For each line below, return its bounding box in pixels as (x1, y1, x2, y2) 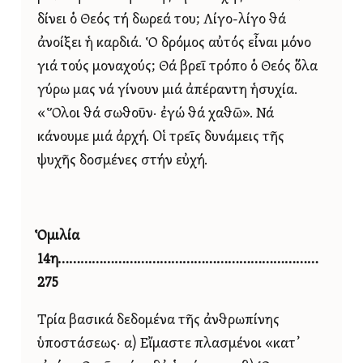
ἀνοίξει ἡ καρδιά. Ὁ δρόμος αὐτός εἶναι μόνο (37, 36, 311, 50)
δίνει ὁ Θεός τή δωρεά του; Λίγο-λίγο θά (37, 12, 286, 27)
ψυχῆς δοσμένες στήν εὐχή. (37, 153, 207, 168)
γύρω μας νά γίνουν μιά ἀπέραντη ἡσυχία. (37, 83, 297, 97)
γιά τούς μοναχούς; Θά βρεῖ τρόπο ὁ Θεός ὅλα (37, 59, 318, 74)
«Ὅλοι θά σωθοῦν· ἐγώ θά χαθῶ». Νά (37, 106, 274, 121)
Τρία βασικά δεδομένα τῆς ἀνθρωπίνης (37, 314, 280, 328)
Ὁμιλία (37, 228, 79, 243)
